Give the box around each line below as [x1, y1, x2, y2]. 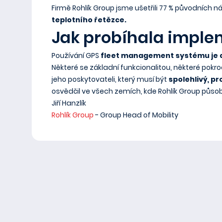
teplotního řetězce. [52, 15, 126, 25]
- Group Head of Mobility [94, 110, 178, 120]
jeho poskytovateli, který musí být [52, 74, 168, 84]
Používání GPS [52, 51, 101, 60]
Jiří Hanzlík [52, 98, 86, 108]
